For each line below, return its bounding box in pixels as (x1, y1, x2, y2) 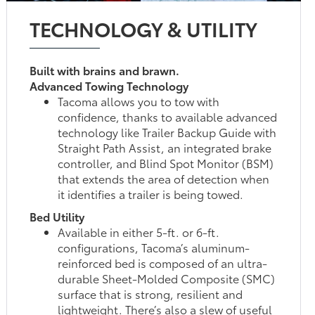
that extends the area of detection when (58, 169, 270, 186)
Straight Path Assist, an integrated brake (58, 139, 272, 155)
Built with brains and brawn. (30, 61, 180, 78)
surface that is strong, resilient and (58, 285, 243, 302)
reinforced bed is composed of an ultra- (58, 254, 268, 271)
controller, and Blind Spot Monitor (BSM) (58, 154, 274, 171)
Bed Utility (30, 207, 85, 224)
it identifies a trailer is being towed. (58, 185, 244, 202)
